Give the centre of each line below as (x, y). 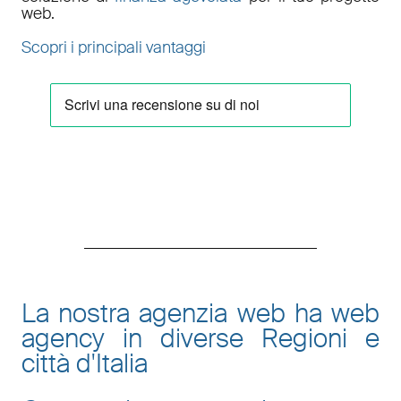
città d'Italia (84, 363)
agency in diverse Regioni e (200, 338)
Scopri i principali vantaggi (113, 47)
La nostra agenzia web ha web (200, 313)
